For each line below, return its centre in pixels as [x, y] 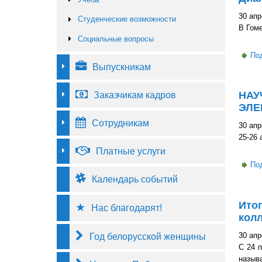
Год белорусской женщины [148, 237]
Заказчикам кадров [135, 95]
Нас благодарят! [127, 208]
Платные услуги [131, 151]
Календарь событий [135, 179]
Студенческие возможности [127, 19]
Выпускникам [122, 67]
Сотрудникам [120, 123]
